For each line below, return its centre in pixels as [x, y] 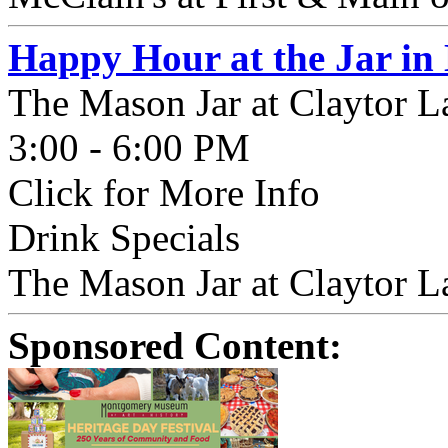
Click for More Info [164, 192]
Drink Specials [124, 237]
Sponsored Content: [175, 345]
